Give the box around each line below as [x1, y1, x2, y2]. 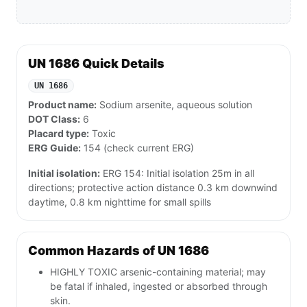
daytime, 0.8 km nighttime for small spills [28, 196, 211, 208]
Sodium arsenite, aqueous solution [97, 99, 252, 111]
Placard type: [28, 127, 89, 140]
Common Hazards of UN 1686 [28, 243, 209, 258]
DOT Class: [28, 113, 80, 125]
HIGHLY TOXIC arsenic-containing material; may [50, 266, 266, 278]
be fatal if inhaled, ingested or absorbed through [50, 280, 267, 293]
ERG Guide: [28, 142, 81, 154]
